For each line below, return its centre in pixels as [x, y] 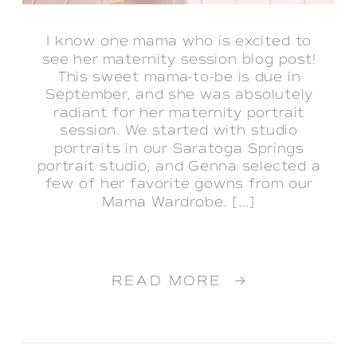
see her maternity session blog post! [179, 60]
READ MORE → [179, 281]
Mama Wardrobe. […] [179, 202]
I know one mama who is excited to [179, 41]
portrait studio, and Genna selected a [179, 167]
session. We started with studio [179, 131]
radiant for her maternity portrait [179, 113]
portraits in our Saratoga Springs [179, 149]
